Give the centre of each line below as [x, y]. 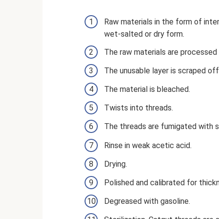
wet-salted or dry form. [144, 34]
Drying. [116, 164]
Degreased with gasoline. [147, 201]
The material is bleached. [147, 89]
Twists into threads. [139, 108]
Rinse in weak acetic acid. [148, 145]
